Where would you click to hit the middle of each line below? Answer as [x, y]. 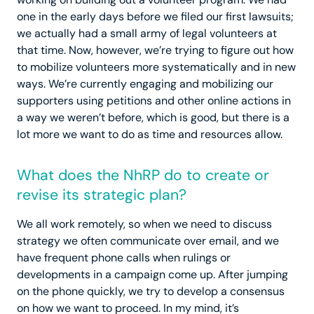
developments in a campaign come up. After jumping [152, 275]
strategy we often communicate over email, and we [148, 241]
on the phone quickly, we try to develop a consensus [151, 292]
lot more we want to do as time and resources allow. [150, 135]
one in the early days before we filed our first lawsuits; [155, 17]
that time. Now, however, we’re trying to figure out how [155, 50]
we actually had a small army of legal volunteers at [147, 34]
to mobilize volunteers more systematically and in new [156, 67]
